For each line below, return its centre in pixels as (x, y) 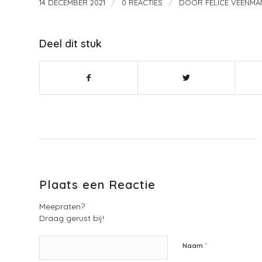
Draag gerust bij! (72, 218)
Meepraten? (62, 206)
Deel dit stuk (70, 44)
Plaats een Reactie (97, 185)
